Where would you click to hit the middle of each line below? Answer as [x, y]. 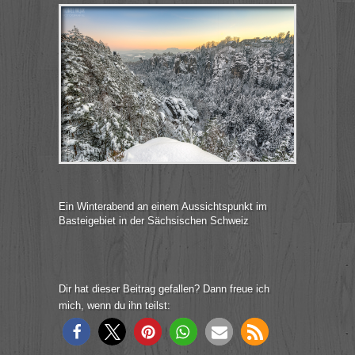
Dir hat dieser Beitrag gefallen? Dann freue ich [164, 289]
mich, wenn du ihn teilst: [115, 305]
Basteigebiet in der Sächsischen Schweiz [154, 221]
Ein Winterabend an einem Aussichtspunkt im [163, 206]
